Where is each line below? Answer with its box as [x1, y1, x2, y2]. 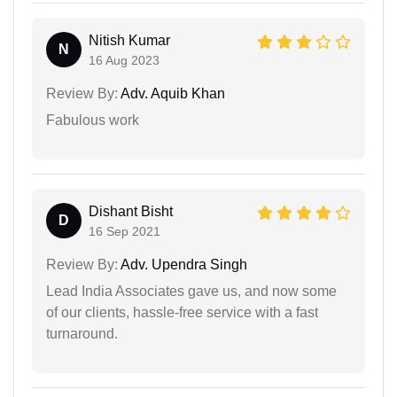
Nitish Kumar [89, 33, 170, 48]
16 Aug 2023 [89, 53, 160, 67]
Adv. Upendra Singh [118, 257, 247, 272]
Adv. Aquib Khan [118, 86, 225, 101]
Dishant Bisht [89, 204, 173, 219]
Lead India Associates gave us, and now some [46, 284, 337, 299]
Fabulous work [46, 113, 139, 128]
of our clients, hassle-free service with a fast [46, 305, 318, 320]
